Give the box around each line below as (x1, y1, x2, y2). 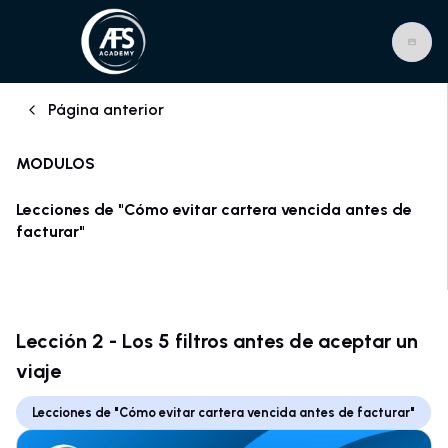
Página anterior (48, 100, 164, 119)
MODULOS (16, 154, 95, 173)
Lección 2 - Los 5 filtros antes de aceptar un (16, 329, 418, 353)
